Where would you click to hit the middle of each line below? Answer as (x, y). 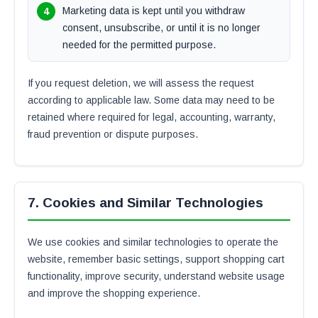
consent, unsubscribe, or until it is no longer (161, 28)
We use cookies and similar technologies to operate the (153, 242)
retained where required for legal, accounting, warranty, (152, 117)
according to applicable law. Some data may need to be (151, 100)
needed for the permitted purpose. (139, 45)
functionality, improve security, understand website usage (156, 276)
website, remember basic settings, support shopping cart (156, 259)
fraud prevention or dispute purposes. (113, 134)
